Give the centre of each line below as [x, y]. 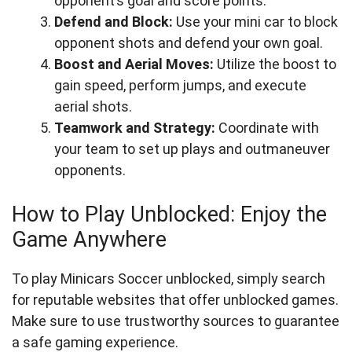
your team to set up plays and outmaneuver [192, 149]
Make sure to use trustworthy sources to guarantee [176, 321]
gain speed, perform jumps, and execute [180, 85]
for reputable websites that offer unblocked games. [175, 300]
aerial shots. [93, 106]
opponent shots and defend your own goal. [189, 43]
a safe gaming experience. [95, 342]
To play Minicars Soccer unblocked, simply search [169, 279]
